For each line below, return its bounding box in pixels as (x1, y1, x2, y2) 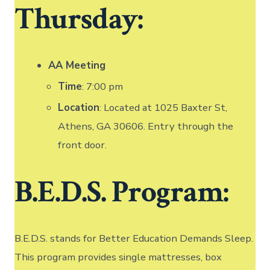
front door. (58, 138, 107, 152)
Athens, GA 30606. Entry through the (58, 119, 234, 134)
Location (58, 101, 100, 115)
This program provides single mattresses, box (14, 250, 222, 265)
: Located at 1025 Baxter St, (99, 101, 228, 115)
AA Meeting (48, 58, 106, 73)
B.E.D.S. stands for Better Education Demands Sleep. (14, 231, 254, 246)
